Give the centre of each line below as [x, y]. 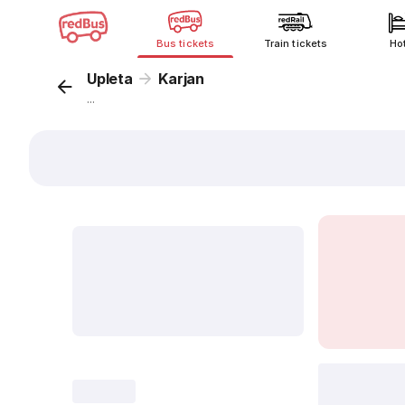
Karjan [182, 79]
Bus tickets [185, 43]
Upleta [110, 79]
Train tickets [296, 43]
